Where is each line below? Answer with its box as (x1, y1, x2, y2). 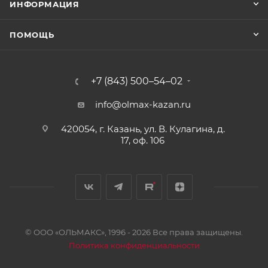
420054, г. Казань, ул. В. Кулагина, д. (60, 123, 225, 135)
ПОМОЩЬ (10, 30, 54, 39)
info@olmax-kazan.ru (95, 99, 191, 110)
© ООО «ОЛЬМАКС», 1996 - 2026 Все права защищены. (25, 227, 243, 237)
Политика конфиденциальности (68, 240, 200, 250)
